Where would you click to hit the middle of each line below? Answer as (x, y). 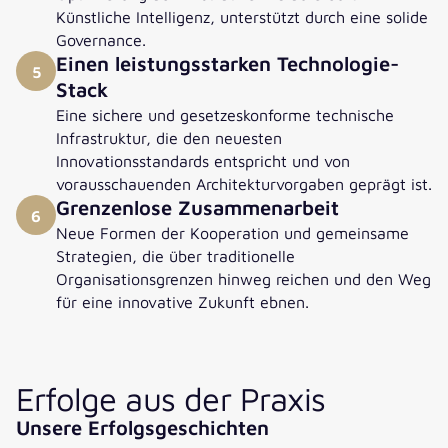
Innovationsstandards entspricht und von (203, 161)
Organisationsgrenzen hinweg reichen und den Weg (243, 279)
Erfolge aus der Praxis (170, 398)
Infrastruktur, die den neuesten (169, 138)
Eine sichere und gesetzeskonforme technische (225, 115)
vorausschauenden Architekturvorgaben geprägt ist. (244, 184)
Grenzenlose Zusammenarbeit (197, 208)
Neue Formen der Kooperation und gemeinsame (232, 233)
